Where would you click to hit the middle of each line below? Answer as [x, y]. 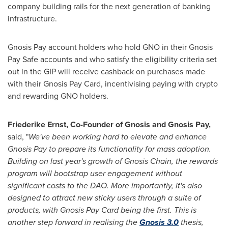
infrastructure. [32, 19]
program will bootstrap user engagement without [95, 173]
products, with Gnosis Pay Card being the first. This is [102, 210]
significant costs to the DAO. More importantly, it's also [105, 186]
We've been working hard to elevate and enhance [118, 137]
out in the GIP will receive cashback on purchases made [106, 72]
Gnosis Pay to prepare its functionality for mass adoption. [109, 149]
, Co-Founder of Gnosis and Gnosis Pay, [138, 124]
